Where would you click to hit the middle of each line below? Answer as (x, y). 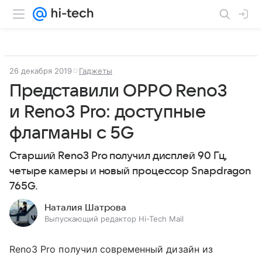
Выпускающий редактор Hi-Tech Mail (114, 219)
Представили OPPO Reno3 (118, 91)
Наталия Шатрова (85, 208)
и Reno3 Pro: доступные (107, 112)
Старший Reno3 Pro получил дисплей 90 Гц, (119, 156)
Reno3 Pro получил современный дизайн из (111, 249)
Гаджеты (96, 71)
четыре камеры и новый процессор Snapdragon (130, 171)
